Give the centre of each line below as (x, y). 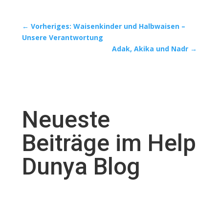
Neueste (66, 119)
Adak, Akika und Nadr (150, 48)
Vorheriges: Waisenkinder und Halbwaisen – (108, 26)
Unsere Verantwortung (62, 37)
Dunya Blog (81, 166)
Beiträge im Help (109, 143)
